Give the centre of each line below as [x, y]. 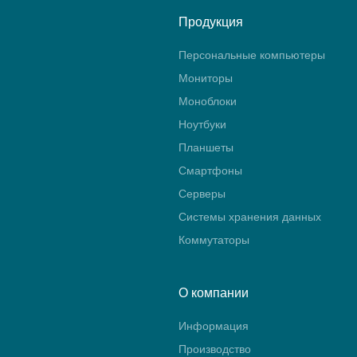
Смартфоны [210, 171]
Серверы [202, 194]
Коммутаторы [214, 240]
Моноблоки [208, 101]
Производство [215, 349]
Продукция [211, 22]
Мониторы [206, 78]
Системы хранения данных [250, 217]
